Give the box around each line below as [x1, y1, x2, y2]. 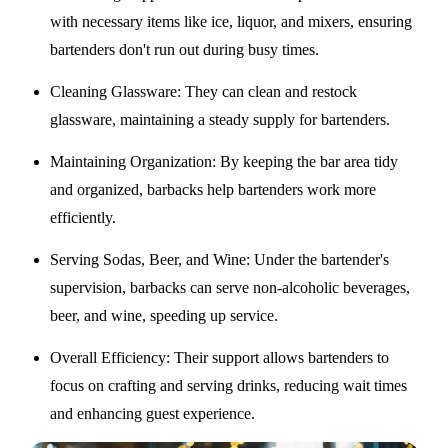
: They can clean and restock [177, 82, 358, 100]
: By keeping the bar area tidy [212, 152, 399, 170]
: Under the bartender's [246, 250, 390, 268]
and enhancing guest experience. [50, 404, 256, 422]
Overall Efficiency [50, 348, 167, 366]
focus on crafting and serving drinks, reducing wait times [50, 376, 408, 394]
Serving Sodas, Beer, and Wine [50, 250, 247, 268]
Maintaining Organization [50, 152, 213, 170]
